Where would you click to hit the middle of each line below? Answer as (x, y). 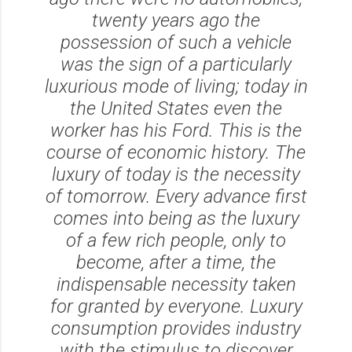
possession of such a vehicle (176, 42)
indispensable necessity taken (176, 284)
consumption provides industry (176, 328)
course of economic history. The (176, 152)
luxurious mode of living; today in (176, 86)
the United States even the (176, 108)
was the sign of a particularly (176, 64)
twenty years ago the (176, 20)
